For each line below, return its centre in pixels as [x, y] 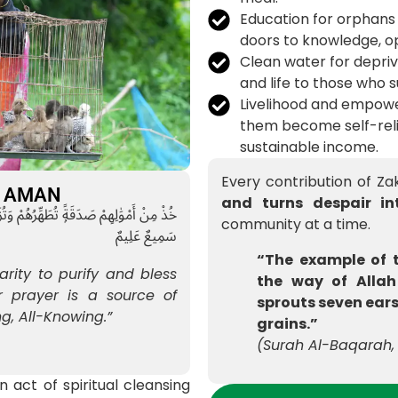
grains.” [287, 324]
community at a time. [296, 225]
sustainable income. [310, 147]
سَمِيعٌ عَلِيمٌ [146, 237]
